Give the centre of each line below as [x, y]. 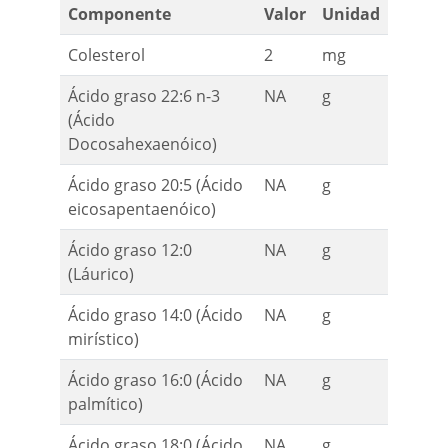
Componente [119, 14]
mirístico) [103, 339]
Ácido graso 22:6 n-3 [144, 96]
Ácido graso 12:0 [130, 250]
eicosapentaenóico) [142, 209]
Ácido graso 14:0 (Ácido [155, 315]
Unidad [351, 14]
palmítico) [105, 404]
